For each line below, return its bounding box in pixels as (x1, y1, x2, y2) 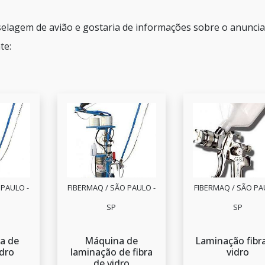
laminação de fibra (70, 245, 153, 259)
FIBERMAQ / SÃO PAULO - (67, 182, 156, 193)
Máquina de (85, 234, 138, 248)
